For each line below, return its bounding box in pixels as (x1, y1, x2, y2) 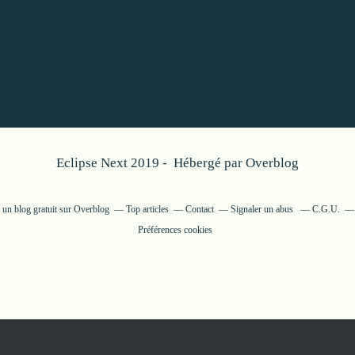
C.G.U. (311, 204, 340, 215)
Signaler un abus (230, 204, 296, 215)
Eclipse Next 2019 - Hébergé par (56, 155, 246, 170)
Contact (185, 204, 214, 215)
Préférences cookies (138, 224, 212, 235)
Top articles (125, 204, 169, 215)
